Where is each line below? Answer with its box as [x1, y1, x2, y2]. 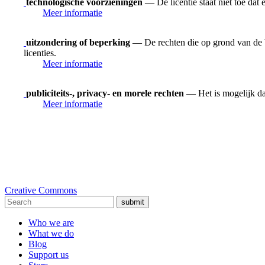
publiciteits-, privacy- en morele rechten [26, 88, 184, 98]
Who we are [28, 217, 74, 228]
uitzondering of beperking [26, 37, 130, 47]
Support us [28, 249, 69, 260]
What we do [28, 228, 74, 238]
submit [121, 197, 144, 206]
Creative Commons [5, 185, 77, 195]
